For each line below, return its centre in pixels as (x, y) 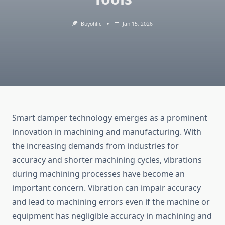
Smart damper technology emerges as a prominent (110, 118)
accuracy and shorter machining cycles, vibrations (107, 160)
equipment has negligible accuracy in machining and (112, 216)
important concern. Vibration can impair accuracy (106, 188)
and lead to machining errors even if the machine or (111, 202)
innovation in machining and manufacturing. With (107, 132)
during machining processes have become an (98, 174)
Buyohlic (91, 24)
